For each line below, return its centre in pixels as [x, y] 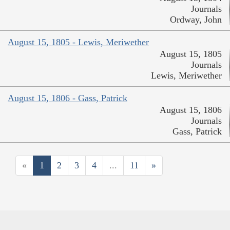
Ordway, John [196, 20]
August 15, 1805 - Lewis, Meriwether [78, 42]
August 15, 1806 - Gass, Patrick [68, 98]
